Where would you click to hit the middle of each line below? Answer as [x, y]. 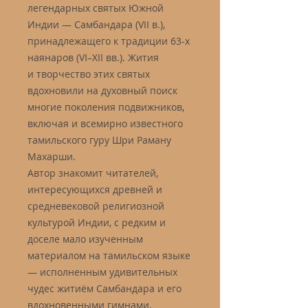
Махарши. [52, 156]
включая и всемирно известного [105, 123]
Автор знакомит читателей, [93, 173]
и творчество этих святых [89, 74]
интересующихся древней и [95, 189]
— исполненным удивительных [102, 272]
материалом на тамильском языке [109, 255]
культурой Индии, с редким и [97, 222]
